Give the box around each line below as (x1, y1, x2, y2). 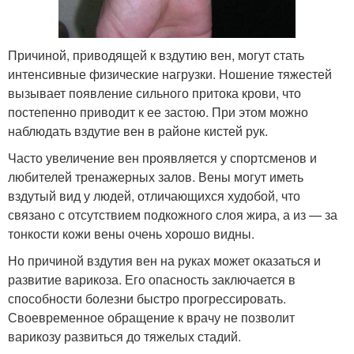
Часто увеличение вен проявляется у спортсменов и (8, 148, 317, 167)
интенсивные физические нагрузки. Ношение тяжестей (8, 64, 332, 83)
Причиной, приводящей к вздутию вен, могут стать (8, 45, 304, 64)
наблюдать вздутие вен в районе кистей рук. (8, 121, 268, 140)
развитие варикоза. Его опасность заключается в (8, 269, 296, 288)
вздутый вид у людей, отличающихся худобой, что (8, 186, 300, 205)
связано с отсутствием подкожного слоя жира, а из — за (8, 205, 337, 224)
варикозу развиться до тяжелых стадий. (8, 326, 241, 345)
